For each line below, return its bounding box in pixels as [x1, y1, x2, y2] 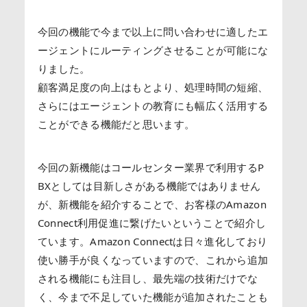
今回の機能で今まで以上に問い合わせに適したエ [37, 24, 269, 38]
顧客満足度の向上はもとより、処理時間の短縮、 [37, 79, 269, 94]
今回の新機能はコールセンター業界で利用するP [37, 160, 265, 174]
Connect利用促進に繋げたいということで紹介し [37, 215, 267, 230]
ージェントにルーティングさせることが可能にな [37, 42, 269, 57]
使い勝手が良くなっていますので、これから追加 [37, 252, 269, 267]
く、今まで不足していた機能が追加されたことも [37, 289, 269, 304]
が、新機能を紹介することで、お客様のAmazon [37, 197, 267, 211]
